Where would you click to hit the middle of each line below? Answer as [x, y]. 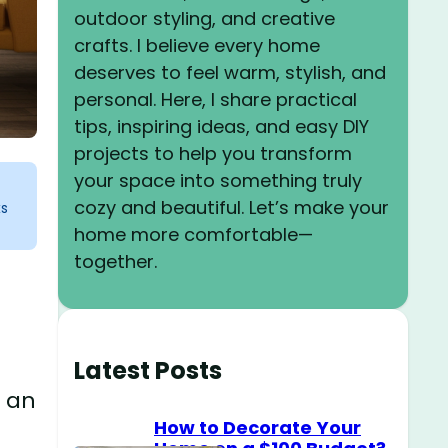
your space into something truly [218, 180]
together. [115, 261]
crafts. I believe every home [197, 45]
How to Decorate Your [257, 427]
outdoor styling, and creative [204, 18]
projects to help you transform [213, 153]
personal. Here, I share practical [215, 99]
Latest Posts [148, 370]
